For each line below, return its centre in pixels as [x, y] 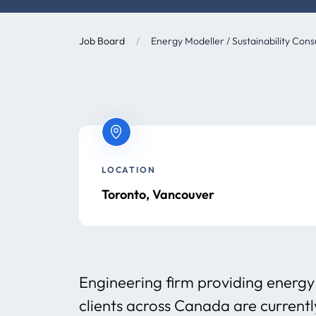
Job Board [102, 41]
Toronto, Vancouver [158, 194]
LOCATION [129, 170]
